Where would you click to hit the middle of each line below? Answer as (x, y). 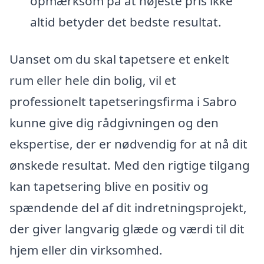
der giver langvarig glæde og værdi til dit (127, 229)
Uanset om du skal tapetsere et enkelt (119, 59)
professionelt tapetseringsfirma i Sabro (123, 102)
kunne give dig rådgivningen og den (114, 123)
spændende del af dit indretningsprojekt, (128, 208)
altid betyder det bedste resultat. (126, 22)
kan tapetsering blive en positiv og (109, 187)
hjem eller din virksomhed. (86, 250)
